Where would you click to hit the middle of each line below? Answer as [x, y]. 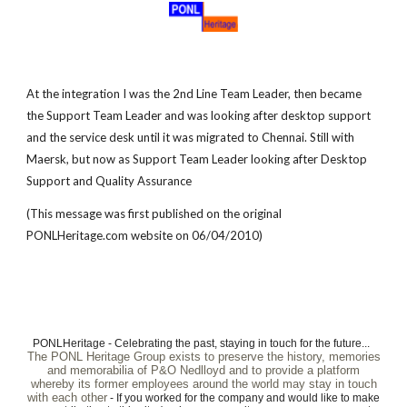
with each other [67, 397]
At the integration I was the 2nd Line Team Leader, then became [194, 93]
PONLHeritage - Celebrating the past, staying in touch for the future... [203, 343]
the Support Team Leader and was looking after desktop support [199, 115]
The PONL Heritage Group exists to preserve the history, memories [203, 357]
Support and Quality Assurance [109, 180]
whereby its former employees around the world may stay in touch [203, 384]
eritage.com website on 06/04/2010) [164, 235]
